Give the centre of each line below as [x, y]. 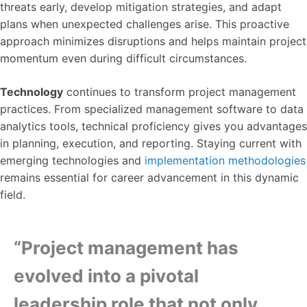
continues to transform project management [180, 92]
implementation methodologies [225, 160]
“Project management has [126, 248]
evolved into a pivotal [106, 276]
